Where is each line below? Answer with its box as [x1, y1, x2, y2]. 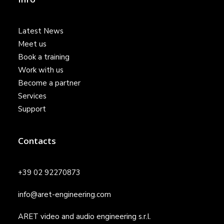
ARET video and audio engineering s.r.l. [18, 211, 151, 221]
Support [18, 104, 46, 114]
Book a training [18, 52, 69, 62]
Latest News [18, 26, 63, 36]
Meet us [18, 39, 46, 49]
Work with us [18, 65, 63, 75]
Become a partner [18, 78, 80, 88]
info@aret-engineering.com [18, 189, 111, 199]
